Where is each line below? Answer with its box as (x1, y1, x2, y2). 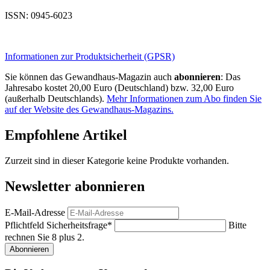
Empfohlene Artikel (5, 127, 127, 143)
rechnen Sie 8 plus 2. (5, 232, 84, 243)
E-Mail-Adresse (5, 207, 65, 218)
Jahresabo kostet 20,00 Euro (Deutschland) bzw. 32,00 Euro (5, 83, 234, 93)
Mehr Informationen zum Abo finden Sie (107, 93, 262, 104)
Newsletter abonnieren (5, 178, 145, 195)
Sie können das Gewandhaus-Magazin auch (5, 72, 174, 83)
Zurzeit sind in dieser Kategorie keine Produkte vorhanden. (5, 155, 229, 166)
